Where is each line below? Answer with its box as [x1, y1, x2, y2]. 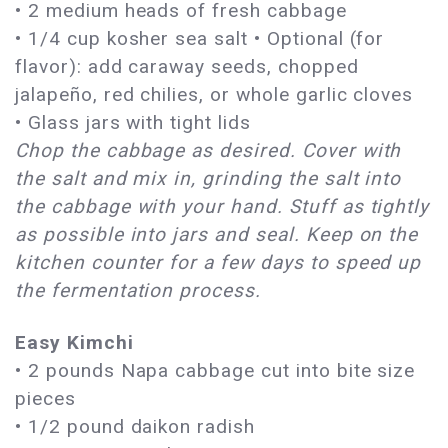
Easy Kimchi [15, 330, 134, 354]
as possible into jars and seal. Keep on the [15, 222, 419, 246]
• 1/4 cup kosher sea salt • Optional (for [15, 26, 385, 50]
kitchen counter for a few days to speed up [15, 250, 422, 274]
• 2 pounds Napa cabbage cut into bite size [15, 358, 416, 382]
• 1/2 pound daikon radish [15, 414, 255, 438]
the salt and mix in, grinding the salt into [15, 166, 402, 190]
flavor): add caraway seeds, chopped [15, 54, 359, 78]
